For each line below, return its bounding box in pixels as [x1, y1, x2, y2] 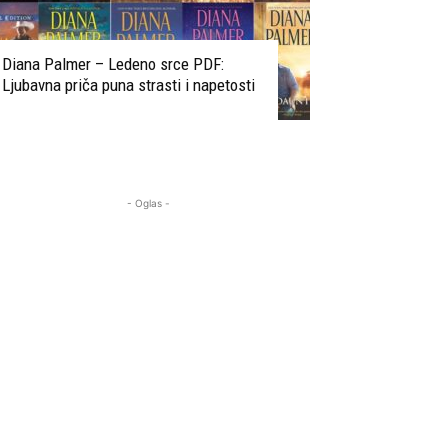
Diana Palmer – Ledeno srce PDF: [2, 54, 224, 74]
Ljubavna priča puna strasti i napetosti [2, 75, 255, 95]
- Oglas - [126, 197, 170, 209]
